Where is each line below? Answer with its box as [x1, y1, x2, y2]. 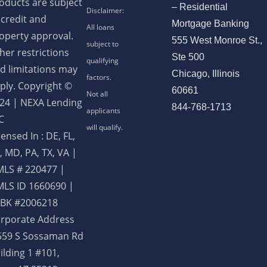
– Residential [171, 2, 228, 13]
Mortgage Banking [171, 18, 249, 29]
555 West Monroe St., [171, 35, 262, 46]
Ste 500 [171, 52, 204, 63]
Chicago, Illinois [171, 69, 240, 79]
